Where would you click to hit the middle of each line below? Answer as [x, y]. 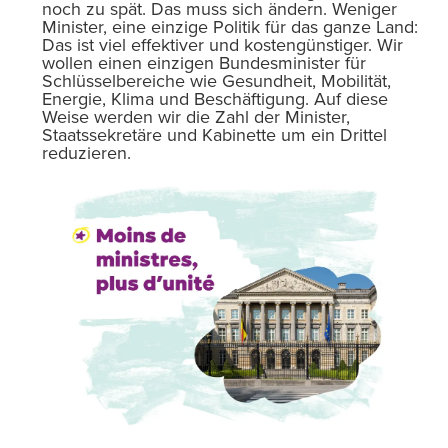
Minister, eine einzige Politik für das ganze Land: [230, 27]
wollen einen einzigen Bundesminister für [204, 63]
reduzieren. [86, 153]
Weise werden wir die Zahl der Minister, [196, 117]
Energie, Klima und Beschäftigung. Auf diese [215, 99]
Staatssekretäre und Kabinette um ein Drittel [214, 135]
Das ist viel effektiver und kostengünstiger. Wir [222, 45]
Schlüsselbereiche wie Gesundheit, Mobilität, [216, 81]
